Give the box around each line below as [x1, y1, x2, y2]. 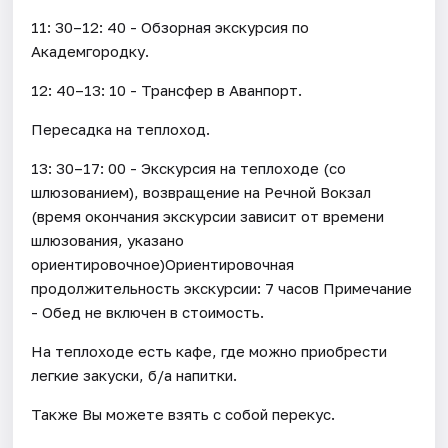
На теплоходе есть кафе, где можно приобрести [31, 341, 388, 360]
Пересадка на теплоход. [31, 119, 211, 138]
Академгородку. [31, 41, 150, 60]
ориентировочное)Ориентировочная [31, 254, 295, 273]
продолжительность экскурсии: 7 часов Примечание [31, 278, 413, 297]
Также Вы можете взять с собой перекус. [31, 404, 336, 423]
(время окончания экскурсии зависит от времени [31, 206, 385, 225]
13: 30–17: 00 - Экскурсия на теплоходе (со [31, 158, 347, 177]
